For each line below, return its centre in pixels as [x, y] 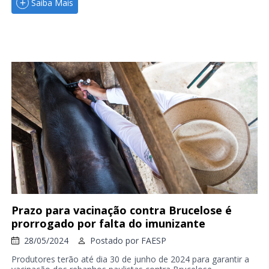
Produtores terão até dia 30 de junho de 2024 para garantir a [130, 259]
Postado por [115, 240]
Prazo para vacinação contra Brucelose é [121, 210]
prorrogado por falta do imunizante [108, 223]
